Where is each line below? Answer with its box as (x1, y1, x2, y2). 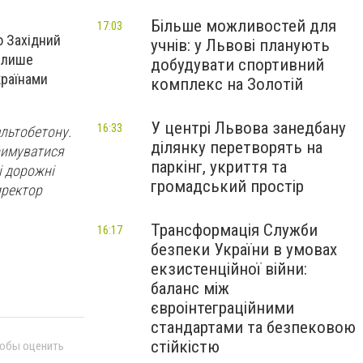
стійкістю (151, 337, 220, 357)
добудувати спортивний (151, 55, 324, 75)
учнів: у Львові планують (151, 36, 330, 55)
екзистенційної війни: (151, 259, 307, 279)
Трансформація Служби (151, 220, 318, 240)
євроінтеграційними (151, 298, 294, 318)
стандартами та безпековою (151, 318, 356, 337)
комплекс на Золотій (151, 75, 303, 94)
